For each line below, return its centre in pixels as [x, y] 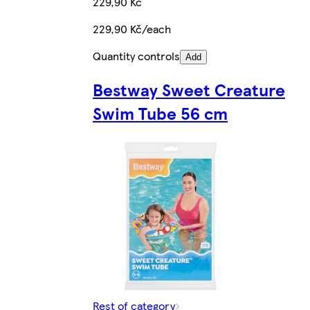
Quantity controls [136, 55]
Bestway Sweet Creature [189, 90]
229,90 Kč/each [132, 28]
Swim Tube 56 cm [160, 113]
